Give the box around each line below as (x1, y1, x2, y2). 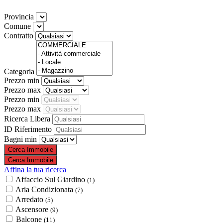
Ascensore (15, 205, 50, 214)
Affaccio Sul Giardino (15, 175, 87, 184)
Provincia (4, 12, 36, 21)
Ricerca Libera (4, 114, 52, 123)
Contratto (4, 31, 35, 40)
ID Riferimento (4, 124, 54, 133)
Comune (4, 21, 33, 30)
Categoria (4, 67, 36, 76)
